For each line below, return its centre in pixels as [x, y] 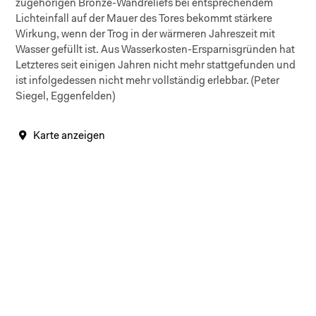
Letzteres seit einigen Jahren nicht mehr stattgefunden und [156, 66]
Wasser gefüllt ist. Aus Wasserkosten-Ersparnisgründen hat [156, 50]
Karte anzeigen [69, 136]
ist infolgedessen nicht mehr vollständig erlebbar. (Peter [148, 81]
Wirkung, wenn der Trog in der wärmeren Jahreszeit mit [146, 35]
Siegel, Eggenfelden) [66, 97]
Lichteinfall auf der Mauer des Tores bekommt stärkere [144, 19]
